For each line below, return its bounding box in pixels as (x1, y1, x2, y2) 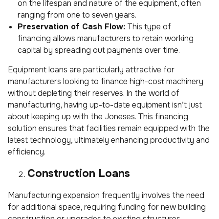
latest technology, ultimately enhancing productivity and (8, 134, 210, 145)
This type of (125, 21, 171, 32)
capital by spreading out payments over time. (18, 44, 180, 55)
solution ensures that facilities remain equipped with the (8, 123, 210, 133)
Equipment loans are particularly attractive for (8, 64, 175, 75)
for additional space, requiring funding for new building (8, 201, 206, 212)
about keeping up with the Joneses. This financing (8, 111, 188, 122)
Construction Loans (27, 166, 130, 180)
